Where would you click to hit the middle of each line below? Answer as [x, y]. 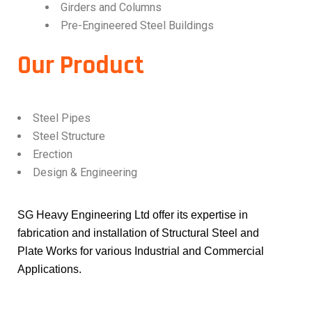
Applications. [49, 269]
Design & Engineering [85, 172]
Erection [53, 154]
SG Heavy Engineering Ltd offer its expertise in [133, 214]
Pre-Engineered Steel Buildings [137, 25]
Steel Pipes [62, 118]
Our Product [81, 65]
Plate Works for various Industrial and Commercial [141, 251]
